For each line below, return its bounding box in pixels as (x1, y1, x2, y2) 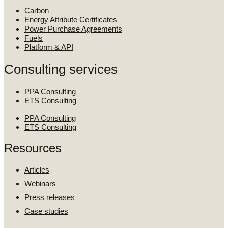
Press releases (24, 192, 75, 202)
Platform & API (24, 42, 73, 51)
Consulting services (4, 62, 118, 77)
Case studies (24, 206, 68, 215)
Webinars (24, 179, 56, 188)
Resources (4, 140, 62, 155)
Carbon (24, 6, 49, 15)
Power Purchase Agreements (24, 24, 122, 33)
